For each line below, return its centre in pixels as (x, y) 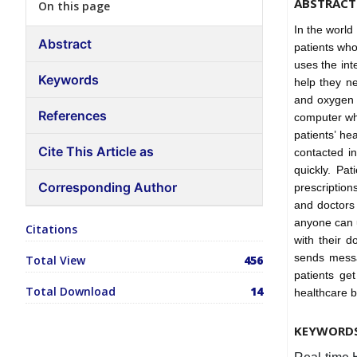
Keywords (69, 79)
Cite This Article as (96, 151)
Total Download (71, 291)
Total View (55, 260)
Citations (51, 229)
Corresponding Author (108, 187)
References (73, 115)
